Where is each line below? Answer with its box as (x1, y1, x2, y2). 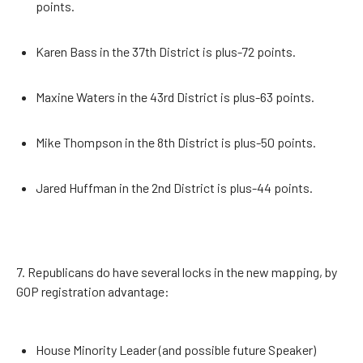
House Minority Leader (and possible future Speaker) (36, 342, 316, 358)
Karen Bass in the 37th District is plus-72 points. (36, 44, 296, 60)
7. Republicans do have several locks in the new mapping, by (16, 264, 337, 280)
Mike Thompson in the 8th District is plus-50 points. (36, 135, 316, 151)
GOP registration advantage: (16, 284, 169, 300)
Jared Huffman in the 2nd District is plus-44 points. (36, 180, 313, 196)
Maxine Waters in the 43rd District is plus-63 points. (36, 89, 314, 105)
